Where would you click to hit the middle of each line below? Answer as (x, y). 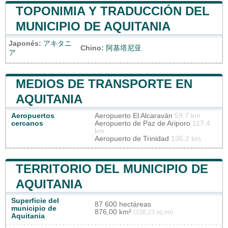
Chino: (92, 48)
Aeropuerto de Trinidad (133, 139)
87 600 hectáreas (123, 205)
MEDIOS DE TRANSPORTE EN (104, 84)
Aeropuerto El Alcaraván (135, 116)
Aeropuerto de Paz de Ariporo (144, 124)
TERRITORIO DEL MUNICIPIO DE (112, 169)
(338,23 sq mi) (153, 212)
